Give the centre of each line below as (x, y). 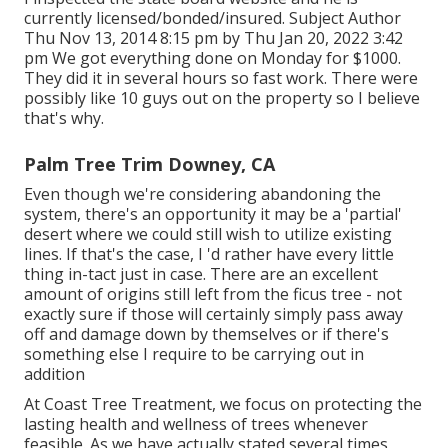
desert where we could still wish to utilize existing (208, 233)
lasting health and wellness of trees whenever (196, 423)
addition (54, 373)
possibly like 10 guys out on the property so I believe (222, 97)
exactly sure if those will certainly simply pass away (213, 313)
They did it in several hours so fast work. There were (221, 77)
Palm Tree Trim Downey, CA (149, 163)
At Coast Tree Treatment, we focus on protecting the (223, 403)
